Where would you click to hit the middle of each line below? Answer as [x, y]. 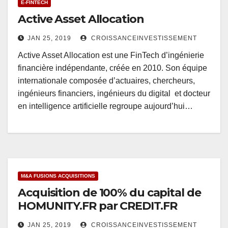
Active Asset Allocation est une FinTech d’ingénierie [111, 55]
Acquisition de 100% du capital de [109, 193]
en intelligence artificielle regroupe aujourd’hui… [105, 106]
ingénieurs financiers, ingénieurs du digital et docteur [114, 94]
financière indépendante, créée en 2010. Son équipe [112, 68]
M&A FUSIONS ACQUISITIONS [58, 176]
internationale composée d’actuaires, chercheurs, [106, 81]
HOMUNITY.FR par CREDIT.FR [97, 206]
